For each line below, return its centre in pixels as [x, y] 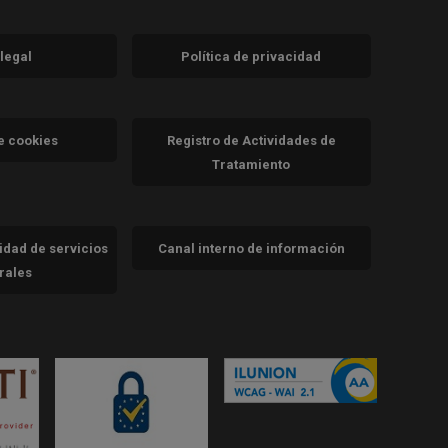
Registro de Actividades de [251, 141]
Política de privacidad [251, 57]
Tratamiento [251, 165]
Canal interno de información [251, 249]
